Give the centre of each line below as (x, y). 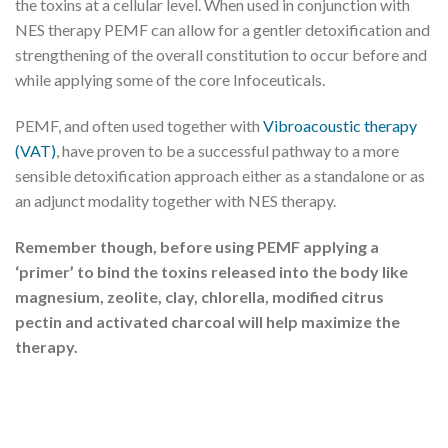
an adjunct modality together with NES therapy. (175, 201)
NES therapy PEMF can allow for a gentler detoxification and (222, 30)
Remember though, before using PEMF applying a (197, 247)
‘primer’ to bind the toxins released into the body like (211, 272)
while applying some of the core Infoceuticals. (170, 80)
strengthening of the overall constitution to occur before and (221, 55)
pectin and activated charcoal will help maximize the (207, 322)
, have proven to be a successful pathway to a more (227, 151)
